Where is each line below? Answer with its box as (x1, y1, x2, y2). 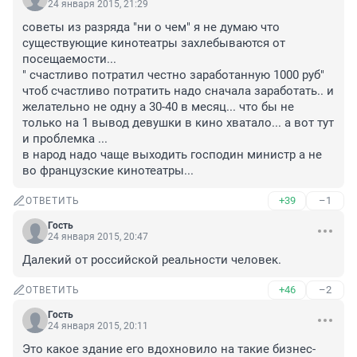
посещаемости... (22, 52, 116, 67)
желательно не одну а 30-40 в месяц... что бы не (22, 100, 294, 115)
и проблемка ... (22, 131, 111, 147)
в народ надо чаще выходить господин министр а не (22, 147, 322, 163)
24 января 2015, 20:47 (48, 231, 148, 243)
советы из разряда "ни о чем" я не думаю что (22, 20, 280, 35)
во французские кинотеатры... (22, 163, 194, 178)
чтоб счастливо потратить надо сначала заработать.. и (22, 84, 334, 99)
